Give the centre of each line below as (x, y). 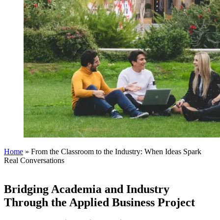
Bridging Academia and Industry (87, 189)
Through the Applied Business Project (99, 202)
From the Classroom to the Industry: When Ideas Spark (116, 151)
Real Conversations (34, 160)
